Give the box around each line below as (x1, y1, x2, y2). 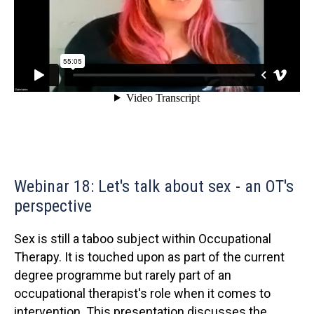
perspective (14, 196, 92, 216)
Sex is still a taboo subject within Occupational (14, 231, 271, 246)
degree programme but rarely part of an (14, 267, 231, 282)
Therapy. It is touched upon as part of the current (14, 249, 285, 264)
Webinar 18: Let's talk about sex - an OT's (14, 176, 294, 196)
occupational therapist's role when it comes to (14, 285, 271, 301)
